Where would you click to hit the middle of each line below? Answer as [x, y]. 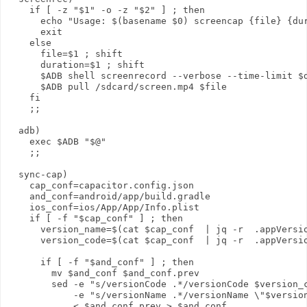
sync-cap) [38, 174]
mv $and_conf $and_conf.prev [103, 273]
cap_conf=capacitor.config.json [101, 185]
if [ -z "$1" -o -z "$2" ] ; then [106, 10]
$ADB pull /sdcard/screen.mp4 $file [117, 86]
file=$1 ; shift [65, 53]
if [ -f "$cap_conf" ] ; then [95, 218]
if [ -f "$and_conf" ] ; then [101, 262]
